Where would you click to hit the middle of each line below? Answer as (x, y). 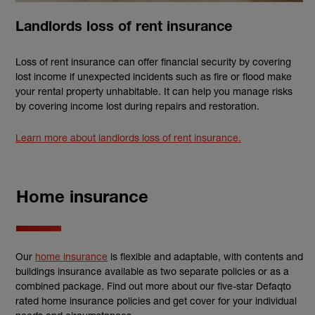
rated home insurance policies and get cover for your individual (156, 300)
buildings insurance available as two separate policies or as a (152, 271)
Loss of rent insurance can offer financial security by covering (153, 61)
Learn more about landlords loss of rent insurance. (128, 137)
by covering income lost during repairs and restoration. (137, 105)
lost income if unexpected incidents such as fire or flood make (154, 76)
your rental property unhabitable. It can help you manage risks (154, 91)
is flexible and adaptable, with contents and (205, 256)
